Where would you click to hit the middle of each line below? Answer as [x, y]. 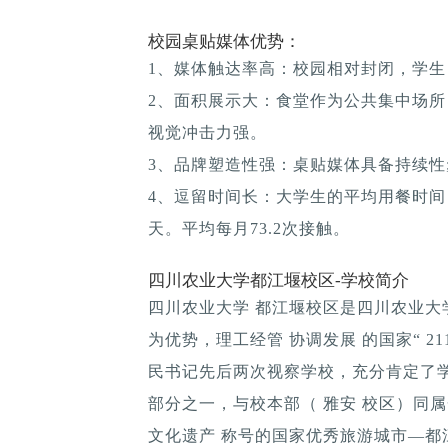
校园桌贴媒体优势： [224, 41]
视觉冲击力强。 [207, 132]
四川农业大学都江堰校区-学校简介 [278, 280]
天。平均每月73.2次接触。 [249, 228]
